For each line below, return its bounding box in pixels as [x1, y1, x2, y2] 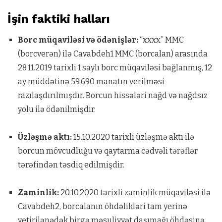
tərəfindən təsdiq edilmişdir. [17, 160, 124, 169]
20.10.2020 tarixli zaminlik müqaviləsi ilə [58, 188, 211, 197]
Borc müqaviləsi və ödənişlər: [17, 35, 138, 45]
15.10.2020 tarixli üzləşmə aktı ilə [71, 132, 194, 142]
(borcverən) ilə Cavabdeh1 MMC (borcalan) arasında [17, 49, 208, 58]
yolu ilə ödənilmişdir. [17, 105, 96, 114]
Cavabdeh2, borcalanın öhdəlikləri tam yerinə [17, 202, 187, 211]
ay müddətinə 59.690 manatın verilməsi [17, 77, 165, 86]
